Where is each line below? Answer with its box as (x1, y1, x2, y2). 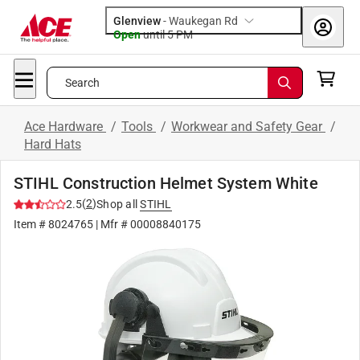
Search (64, 76, 100, 89)
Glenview (113, 14, 161, 27)
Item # (14, 218, 48, 231)
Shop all (96, 198, 137, 211)
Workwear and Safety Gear (171, 119, 325, 134)
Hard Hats (24, 137, 81, 152)
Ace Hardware (24, 119, 106, 134)
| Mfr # (93, 218, 130, 231)
